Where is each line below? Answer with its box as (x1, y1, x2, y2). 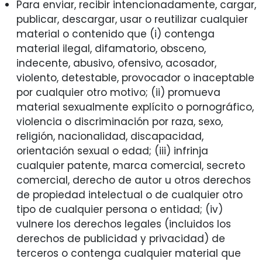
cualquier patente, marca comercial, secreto (16, 158, 245, 173)
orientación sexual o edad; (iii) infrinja (16, 144, 208, 158)
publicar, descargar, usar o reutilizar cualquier (16, 12, 248, 27)
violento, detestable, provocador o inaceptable (16, 71, 254, 85)
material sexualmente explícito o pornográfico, (16, 100, 254, 115)
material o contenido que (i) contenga (16, 27, 215, 42)
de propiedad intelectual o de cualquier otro (16, 188, 243, 202)
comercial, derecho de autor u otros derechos (16, 173, 251, 188)
